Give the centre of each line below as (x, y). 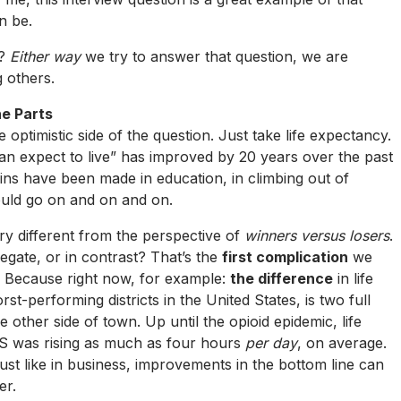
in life (353, 278)
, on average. (342, 342)
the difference (282, 278)
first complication (285, 256)
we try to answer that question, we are (214, 56)
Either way (45, 56)
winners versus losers (317, 235)
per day (271, 342)
